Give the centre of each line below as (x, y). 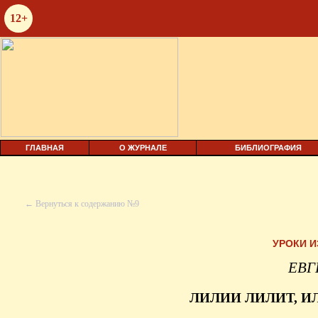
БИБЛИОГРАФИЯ (268, 148)
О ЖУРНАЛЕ (143, 148)
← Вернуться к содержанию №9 (82, 204)
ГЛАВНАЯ (45, 148)
